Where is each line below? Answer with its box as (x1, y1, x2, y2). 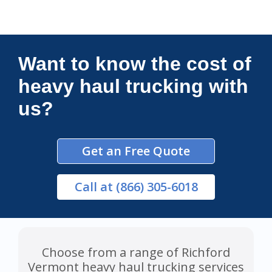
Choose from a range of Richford (42, 244, 230, 261)
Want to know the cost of (18, 53, 251, 75)
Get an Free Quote (82, 143, 190, 160)
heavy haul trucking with (18, 75, 248, 98)
